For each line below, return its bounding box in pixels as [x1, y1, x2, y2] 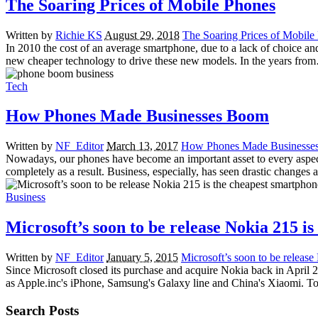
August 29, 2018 [104, 28, 180, 41]
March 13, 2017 [106, 140, 178, 153]
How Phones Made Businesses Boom [6, 106, 269, 126]
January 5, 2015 [106, 251, 178, 264]
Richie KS [55, 28, 102, 41]
